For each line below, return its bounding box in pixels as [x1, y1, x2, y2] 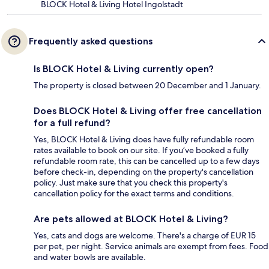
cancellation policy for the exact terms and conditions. [34, 187, 234, 199]
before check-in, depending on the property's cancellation [34, 166, 253, 177]
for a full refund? [34, 116, 110, 128]
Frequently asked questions [29, 35, 153, 47]
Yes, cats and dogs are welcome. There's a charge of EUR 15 [34, 229, 256, 241]
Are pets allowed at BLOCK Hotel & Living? [34, 213, 228, 225]
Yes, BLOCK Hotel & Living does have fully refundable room [34, 133, 254, 145]
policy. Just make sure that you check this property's [34, 177, 228, 188]
